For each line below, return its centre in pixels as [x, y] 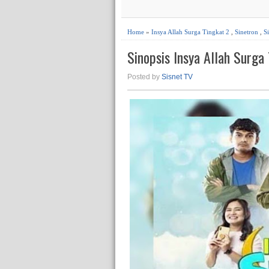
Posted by [144, 77]
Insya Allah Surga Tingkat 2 [190, 32]
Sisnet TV [177, 77]
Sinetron [246, 32]
